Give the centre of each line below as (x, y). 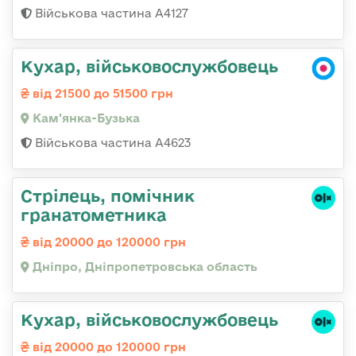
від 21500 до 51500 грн (101, 93)
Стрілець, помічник (108, 195)
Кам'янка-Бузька (85, 118)
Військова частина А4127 (110, 13)
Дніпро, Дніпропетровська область (143, 267)
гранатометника (94, 215)
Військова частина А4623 (111, 143)
